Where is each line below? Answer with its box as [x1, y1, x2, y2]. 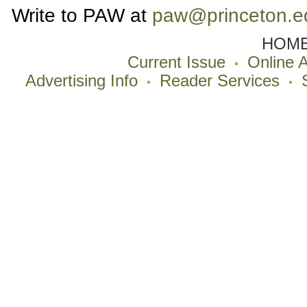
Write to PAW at [12, 4, 152, 26]
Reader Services [160, 72, 280, 90]
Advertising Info [25, 72, 138, 90]
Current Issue [127, 53, 225, 71]
